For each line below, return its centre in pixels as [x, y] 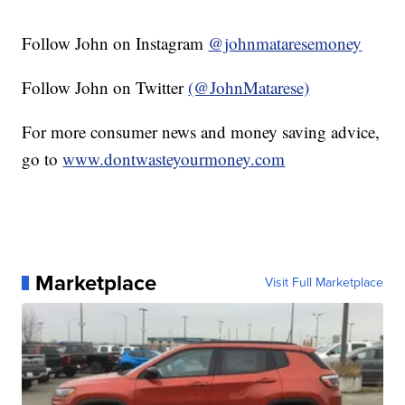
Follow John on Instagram [115, 42]
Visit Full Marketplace [324, 282]
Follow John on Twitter [105, 87]
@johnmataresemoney [285, 42]
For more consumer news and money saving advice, [201, 131]
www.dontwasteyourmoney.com [174, 158]
